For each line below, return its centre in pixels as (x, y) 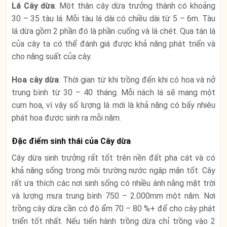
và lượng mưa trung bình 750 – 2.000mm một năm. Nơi (113, 196)
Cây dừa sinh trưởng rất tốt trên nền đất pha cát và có (113, 158)
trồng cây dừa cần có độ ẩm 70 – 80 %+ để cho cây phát (113, 209)
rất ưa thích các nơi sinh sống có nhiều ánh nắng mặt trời (113, 183)
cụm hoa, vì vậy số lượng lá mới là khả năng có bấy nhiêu (113, 105)
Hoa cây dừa (35, 80)
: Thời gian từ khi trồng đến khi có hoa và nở (137, 80)
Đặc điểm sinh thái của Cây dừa (71, 141)
